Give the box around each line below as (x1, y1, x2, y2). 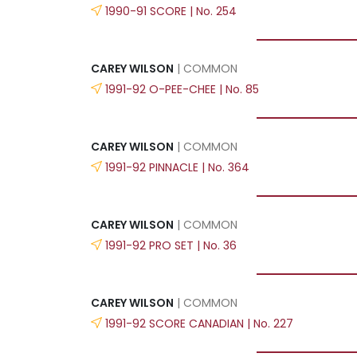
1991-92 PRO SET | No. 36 (105, 237, 237, 253)
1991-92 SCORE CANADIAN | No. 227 (105, 315, 293, 331)
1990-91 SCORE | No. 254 (105, 2, 237, 19)
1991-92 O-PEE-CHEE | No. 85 (105, 80, 259, 97)
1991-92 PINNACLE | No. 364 (105, 159, 249, 175)
